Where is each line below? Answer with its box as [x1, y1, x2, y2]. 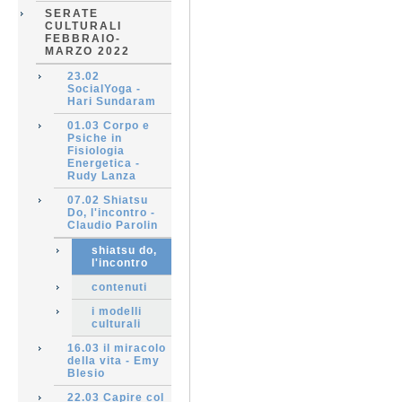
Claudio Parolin [67, 219, 158, 232]
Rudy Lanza [67, 170, 136, 182]
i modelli [92, 305, 142, 318]
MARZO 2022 [45, 45, 130, 57]
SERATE [45, 7, 99, 20]
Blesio [67, 367, 105, 380]
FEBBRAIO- [45, 32, 121, 45]
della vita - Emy [67, 354, 160, 367]
